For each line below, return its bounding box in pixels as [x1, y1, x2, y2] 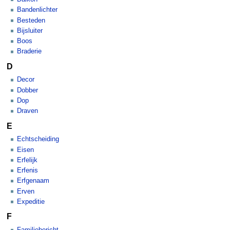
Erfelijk [17, 156, 37, 164]
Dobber [17, 86, 38, 94]
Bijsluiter [17, 27, 43, 34]
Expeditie [17, 198, 45, 205]
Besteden [17, 16, 45, 24]
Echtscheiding [17, 136, 59, 143]
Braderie [17, 48, 42, 55]
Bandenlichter [17, 6, 57, 14]
